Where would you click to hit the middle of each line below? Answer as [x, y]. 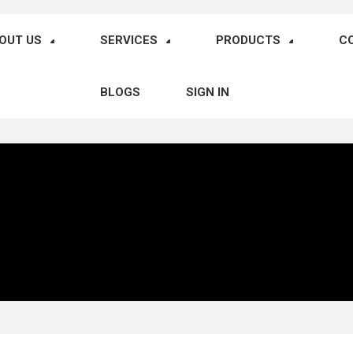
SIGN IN [207, 92]
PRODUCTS [248, 40]
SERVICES [128, 40]
